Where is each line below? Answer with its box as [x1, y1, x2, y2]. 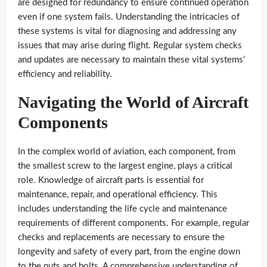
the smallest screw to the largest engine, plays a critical [18, 161, 232, 170]
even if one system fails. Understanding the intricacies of [18, 12, 240, 21]
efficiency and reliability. [18, 69, 112, 79]
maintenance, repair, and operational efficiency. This [18, 190, 218, 199]
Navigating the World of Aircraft [18, 92, 249, 111]
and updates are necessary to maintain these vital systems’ [18, 55, 245, 64]
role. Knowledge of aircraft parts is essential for [18, 175, 204, 185]
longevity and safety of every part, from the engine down [18, 247, 240, 256]
